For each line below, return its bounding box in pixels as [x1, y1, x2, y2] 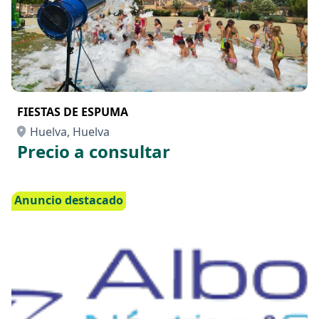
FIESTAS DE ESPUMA [17, 104, 128, 120]
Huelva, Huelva [30, 124, 110, 140]
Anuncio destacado [14, 192, 123, 208]
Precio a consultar [17, 140, 170, 163]
